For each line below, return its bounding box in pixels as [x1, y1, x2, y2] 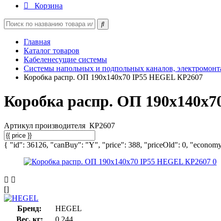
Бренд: [17, 204, 41, 213]
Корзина [35, 1, 63, 10]
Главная [24, 37, 50, 46]
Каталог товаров [24, 46, 79, 55]
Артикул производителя [4, 121, 87, 130]
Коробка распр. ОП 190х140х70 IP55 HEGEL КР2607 [24, 73, 203, 81]
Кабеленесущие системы [24, 55, 107, 64]
